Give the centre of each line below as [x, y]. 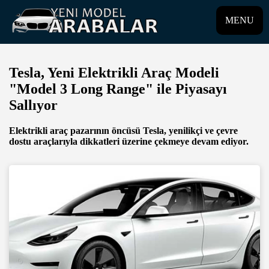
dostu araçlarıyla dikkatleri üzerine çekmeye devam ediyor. [129, 141]
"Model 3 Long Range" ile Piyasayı [118, 89]
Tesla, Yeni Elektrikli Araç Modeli [114, 72]
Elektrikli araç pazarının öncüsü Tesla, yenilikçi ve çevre [123, 130]
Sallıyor [33, 105]
